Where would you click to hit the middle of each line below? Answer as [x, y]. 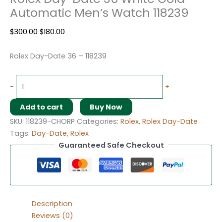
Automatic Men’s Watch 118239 [99, 13]
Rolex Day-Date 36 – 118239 [58, 56]
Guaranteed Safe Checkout [111, 145]
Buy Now [106, 107]
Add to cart [41, 107]
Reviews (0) [52, 215]
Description [52, 203]
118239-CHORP [50, 121]
